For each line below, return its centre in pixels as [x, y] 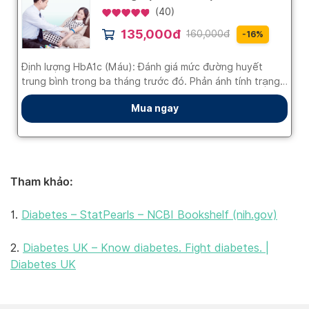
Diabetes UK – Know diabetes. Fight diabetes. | [146, 248]
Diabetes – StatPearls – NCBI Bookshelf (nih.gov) [149, 215]
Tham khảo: [42, 182]
